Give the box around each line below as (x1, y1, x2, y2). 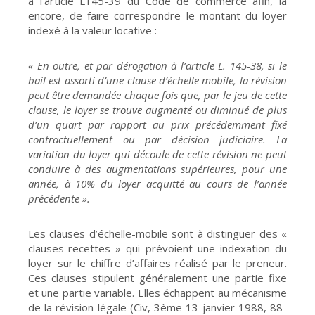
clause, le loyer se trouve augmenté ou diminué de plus (28, 102, 287, 117)
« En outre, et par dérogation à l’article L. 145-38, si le (28, 58, 287, 72)
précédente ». (28, 191, 90, 205)
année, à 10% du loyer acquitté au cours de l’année (28, 176, 287, 191)
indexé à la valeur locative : (28, 22, 160, 37)
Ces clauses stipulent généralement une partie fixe (28, 270, 287, 285)
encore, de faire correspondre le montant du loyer (28, 8, 287, 22)
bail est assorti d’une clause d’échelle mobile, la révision (28, 72, 287, 87)
